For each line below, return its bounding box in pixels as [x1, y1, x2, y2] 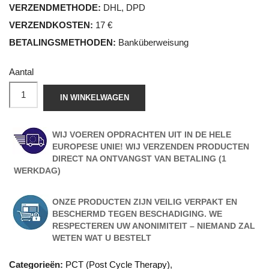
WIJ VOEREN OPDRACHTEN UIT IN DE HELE [52, 129, 231, 139]
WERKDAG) [14, 165, 61, 175]
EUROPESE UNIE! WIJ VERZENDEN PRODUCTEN [52, 141, 249, 151]
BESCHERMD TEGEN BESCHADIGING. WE [52, 208, 222, 219]
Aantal [9, 66, 34, 77]
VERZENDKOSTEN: [9, 19, 93, 30]
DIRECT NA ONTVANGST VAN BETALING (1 [52, 153, 226, 163]
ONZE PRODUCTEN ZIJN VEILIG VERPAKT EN [52, 196, 237, 207]
